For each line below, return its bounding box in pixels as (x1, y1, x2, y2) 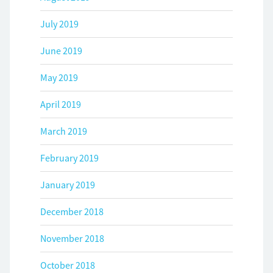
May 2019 (40, 71, 78, 84)
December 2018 (40, 205, 104, 218)
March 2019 (40, 125, 87, 138)
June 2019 (40, 44, 82, 57)
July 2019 (40, 18, 79, 30)
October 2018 (40, 259, 95, 272)
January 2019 (40, 179, 95, 191)
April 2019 (40, 98, 81, 111)
